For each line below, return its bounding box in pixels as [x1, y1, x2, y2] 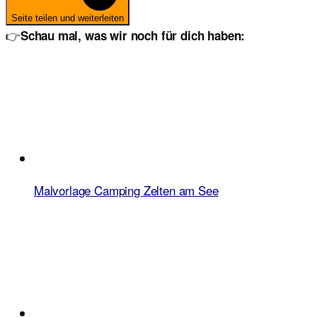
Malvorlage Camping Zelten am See [34, 180, 219, 199]
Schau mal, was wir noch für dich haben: [20, 26, 246, 44]
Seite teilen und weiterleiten [11, 12, 124, 23]
